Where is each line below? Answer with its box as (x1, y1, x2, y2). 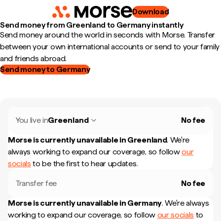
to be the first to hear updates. (31, 159, 138, 168)
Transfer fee (16, 179, 57, 188)
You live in (16, 115, 48, 125)
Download (132, 7, 169, 16)
